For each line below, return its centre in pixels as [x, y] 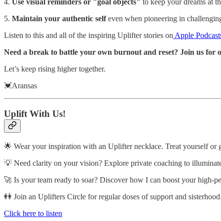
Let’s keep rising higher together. [55, 69]
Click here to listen [33, 213]
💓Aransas [20, 86]
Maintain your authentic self [59, 19]
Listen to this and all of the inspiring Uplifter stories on [89, 36]
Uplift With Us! [35, 113]
